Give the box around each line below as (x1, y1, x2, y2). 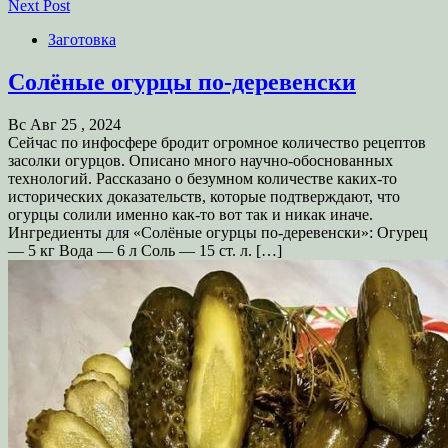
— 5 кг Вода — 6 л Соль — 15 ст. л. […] (8, 242, 282, 260)
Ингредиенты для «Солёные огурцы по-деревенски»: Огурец (8, 224, 428, 242)
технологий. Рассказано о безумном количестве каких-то (8, 170, 397, 188)
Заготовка (48, 31, 116, 49)
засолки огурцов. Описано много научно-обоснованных (8, 152, 393, 170)
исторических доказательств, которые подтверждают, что (8, 188, 400, 206)
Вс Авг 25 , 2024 (8, 116, 121, 134)
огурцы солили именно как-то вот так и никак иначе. (8, 206, 373, 224)
